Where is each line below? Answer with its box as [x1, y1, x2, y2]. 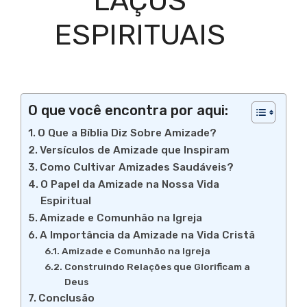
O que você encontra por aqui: [28, 102, 228, 119]
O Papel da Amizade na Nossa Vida [40, 178, 220, 191]
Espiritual [40, 195, 92, 208]
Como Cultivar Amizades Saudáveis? [40, 161, 234, 174]
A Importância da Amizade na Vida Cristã [40, 229, 256, 242]
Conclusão [38, 292, 95, 305]
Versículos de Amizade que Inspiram [40, 144, 230, 157]
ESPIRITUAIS [54, 18, 225, 53]
